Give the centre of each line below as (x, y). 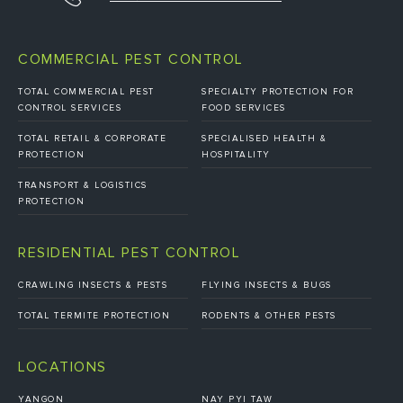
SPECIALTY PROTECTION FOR (278, 91)
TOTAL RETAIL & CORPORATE (92, 138)
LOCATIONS (63, 367)
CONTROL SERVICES (70, 107)
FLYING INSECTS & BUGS (267, 285)
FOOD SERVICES (244, 107)
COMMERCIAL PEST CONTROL (131, 59)
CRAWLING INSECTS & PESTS (93, 285)
